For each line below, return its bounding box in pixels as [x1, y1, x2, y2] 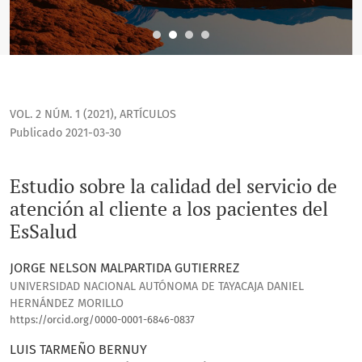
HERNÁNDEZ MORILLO [10, 297, 124, 311]
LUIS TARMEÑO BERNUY [10, 342, 147, 358]
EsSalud [10, 218, 77, 245]
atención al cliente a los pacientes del [10, 196, 328, 222]
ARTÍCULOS [120, 107, 176, 122]
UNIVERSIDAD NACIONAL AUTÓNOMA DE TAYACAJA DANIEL [10, 280, 304, 294]
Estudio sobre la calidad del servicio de [10, 173, 337, 200]
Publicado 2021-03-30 [10, 126, 121, 141]
